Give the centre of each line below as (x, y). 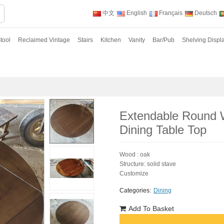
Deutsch (205, 13)
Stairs (85, 40)
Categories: (135, 190)
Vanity (137, 40)
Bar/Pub (163, 40)
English (136, 13)
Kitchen (111, 40)
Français (170, 13)
